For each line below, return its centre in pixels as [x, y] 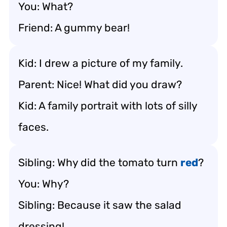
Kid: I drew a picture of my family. [101, 63]
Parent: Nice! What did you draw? [100, 84]
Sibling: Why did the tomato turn [99, 162]
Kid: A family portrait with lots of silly [108, 105]
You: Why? [44, 183]
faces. [33, 127]
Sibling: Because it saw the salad [100, 205]
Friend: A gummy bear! [74, 27]
